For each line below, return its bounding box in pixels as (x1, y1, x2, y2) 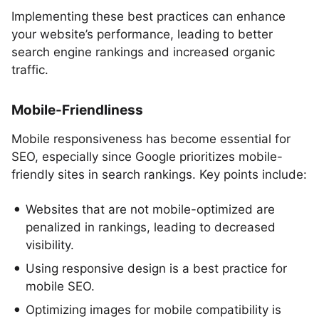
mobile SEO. (26, 279, 95, 293)
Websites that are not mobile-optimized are (26, 202, 275, 216)
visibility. (26, 238, 74, 252)
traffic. (11, 63, 48, 77)
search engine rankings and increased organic (11, 45, 275, 59)
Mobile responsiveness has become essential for (11, 132, 291, 146)
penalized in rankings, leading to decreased (26, 220, 276, 234)
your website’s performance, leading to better (11, 27, 273, 41)
